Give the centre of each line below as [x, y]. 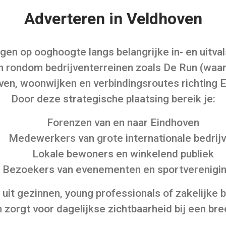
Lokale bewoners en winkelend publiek [123, 154]
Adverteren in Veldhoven [113, 19]
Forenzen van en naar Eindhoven [123, 123]
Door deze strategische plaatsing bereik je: [113, 99]
